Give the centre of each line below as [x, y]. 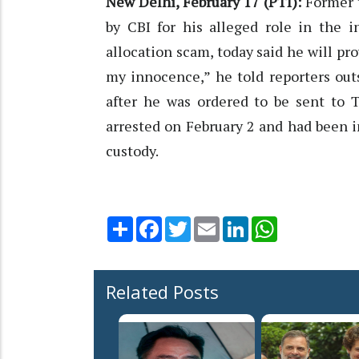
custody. [132, 151]
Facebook [188, 223]
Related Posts [162, 292]
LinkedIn [271, 223]
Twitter [212, 223]
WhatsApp [306, 223]
